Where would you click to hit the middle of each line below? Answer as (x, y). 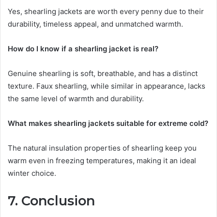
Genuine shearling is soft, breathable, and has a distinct (103, 74)
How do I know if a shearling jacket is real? (83, 49)
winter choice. (32, 173)
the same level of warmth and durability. (76, 99)
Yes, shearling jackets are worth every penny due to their (106, 12)
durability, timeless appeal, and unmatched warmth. (95, 24)
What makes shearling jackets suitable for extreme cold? (108, 124)
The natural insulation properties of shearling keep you (102, 148)
